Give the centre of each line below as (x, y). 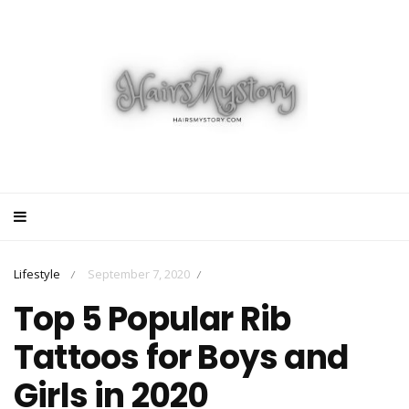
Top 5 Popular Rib (152, 319)
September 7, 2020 (139, 273)
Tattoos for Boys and (181, 357)
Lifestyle (37, 273)
